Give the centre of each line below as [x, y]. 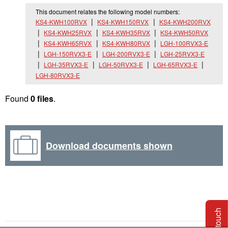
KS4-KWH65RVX [68, 43]
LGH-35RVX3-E [66, 64]
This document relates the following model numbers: [108, 11]
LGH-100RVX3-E [184, 43]
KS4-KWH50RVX [184, 32]
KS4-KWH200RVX [185, 22]
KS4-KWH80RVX [126, 43]
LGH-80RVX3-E [58, 75]
